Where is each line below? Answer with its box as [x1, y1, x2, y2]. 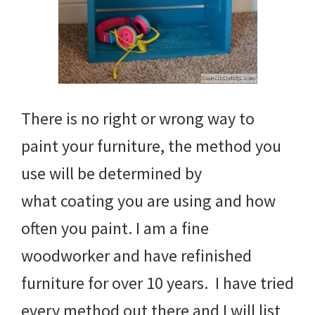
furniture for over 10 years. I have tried [21, 271, 294, 294]
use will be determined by [21, 162, 202, 184]
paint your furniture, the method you [21, 134, 281, 157]
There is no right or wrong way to [21, 107, 255, 129]
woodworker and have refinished [21, 244, 252, 266]
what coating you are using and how [21, 189, 276, 212]
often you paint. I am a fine [21, 217, 209, 239]
